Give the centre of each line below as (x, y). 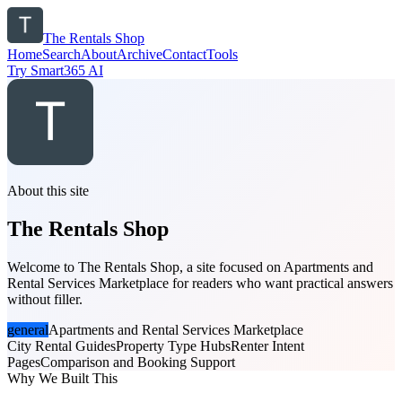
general (28, 329)
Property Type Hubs (173, 345)
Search (61, 54)
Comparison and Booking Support (138, 362)
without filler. (45, 299)
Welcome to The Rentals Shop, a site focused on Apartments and (190, 267)
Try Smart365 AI (55, 70)
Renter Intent (267, 345)
